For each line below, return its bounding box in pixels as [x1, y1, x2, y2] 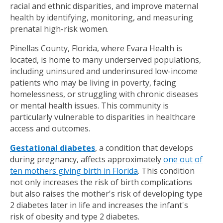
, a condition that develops [95, 142, 193, 154]
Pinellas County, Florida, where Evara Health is [10, 43, 182, 54]
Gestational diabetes [10, 142, 95, 154]
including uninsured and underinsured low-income [10, 66, 198, 77]
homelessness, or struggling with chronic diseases [10, 89, 198, 100]
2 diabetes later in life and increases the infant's [10, 200, 188, 211]
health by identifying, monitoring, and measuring [10, 12, 193, 23]
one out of [163, 154, 203, 165]
